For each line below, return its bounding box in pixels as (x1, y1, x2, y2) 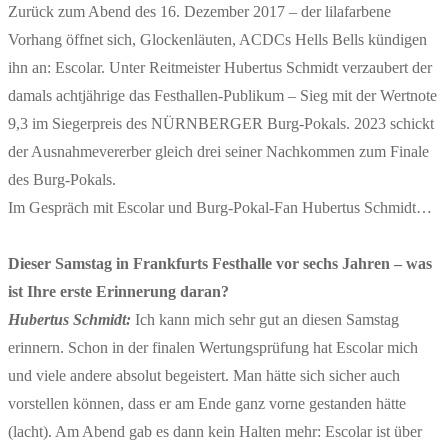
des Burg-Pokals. (8, 170, 116, 188)
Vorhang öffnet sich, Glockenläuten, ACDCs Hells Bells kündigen (8, 30, 427, 48)
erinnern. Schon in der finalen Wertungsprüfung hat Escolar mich (8, 338, 418, 356)
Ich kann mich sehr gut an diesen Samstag (131, 310, 399, 328)
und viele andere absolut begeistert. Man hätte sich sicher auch (8, 366, 400, 384)
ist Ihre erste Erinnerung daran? (8, 282, 229, 300)
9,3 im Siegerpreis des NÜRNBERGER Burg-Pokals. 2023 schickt (8, 114, 434, 132)
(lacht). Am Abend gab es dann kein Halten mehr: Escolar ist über (8, 422, 422, 440)
